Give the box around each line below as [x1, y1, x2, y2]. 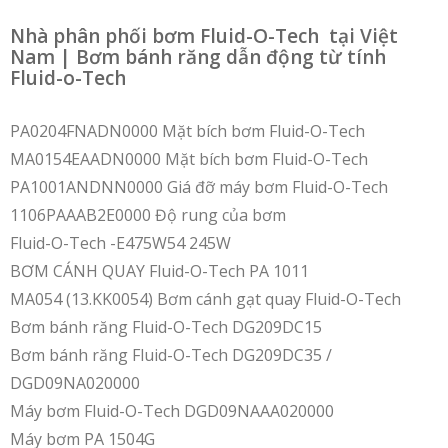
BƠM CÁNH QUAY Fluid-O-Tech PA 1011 [10, 260, 309, 282]
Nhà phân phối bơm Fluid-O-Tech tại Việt [10, 23, 398, 49]
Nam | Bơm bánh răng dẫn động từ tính [10, 44, 386, 70]
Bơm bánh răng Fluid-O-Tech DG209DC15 [10, 316, 322, 338]
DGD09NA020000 [10, 372, 140, 394]
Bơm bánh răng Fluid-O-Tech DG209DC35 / [10, 344, 332, 366]
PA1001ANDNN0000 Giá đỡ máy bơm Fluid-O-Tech [10, 176, 388, 198]
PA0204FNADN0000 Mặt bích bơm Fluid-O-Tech [10, 120, 365, 142]
